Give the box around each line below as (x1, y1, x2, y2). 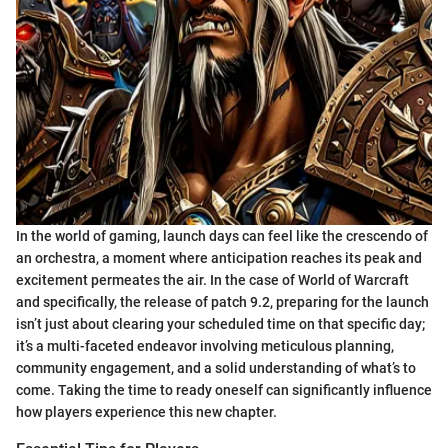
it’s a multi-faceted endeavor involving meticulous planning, (16, 338, 394, 355)
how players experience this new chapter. (16, 404, 277, 421)
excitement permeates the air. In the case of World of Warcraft (16, 272, 409, 289)
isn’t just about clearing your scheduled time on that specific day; (16, 316, 425, 333)
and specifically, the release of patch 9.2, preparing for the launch (16, 294, 429, 311)
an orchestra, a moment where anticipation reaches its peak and (16, 250, 422, 267)
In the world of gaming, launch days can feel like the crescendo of (16, 228, 428, 245)
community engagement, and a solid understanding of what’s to (16, 360, 416, 377)
